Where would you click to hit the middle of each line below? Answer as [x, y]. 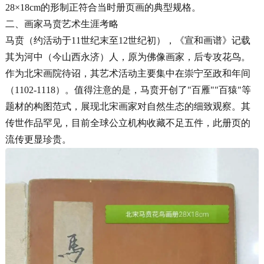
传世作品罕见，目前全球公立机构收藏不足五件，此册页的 [128, 123]
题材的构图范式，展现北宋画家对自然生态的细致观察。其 [128, 106]
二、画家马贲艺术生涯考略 [62, 24]
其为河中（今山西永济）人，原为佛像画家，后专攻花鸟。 [128, 57]
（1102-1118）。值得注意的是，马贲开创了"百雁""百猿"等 [128, 90]
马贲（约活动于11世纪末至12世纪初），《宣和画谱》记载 [128, 40]
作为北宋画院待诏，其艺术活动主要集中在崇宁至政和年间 [128, 73]
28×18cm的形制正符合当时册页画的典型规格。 [103, 7]
